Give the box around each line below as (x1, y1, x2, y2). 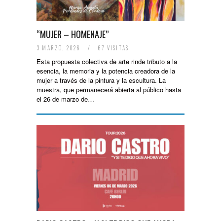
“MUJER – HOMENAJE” (37, 28, 109, 40)
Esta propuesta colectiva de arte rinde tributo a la (37, 57, 177, 66)
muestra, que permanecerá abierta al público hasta (37, 85, 181, 94)
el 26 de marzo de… (37, 94, 94, 104)
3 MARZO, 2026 (37, 44, 83, 52)
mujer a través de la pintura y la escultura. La (37, 75, 166, 85)
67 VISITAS (96, 44, 129, 52)
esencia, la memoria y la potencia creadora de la (37, 66, 175, 75)
